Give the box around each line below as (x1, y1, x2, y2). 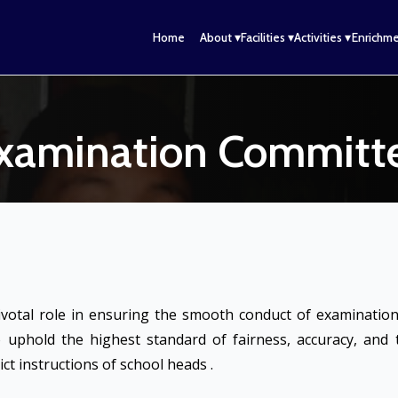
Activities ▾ (294, 30, 352, 44)
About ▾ (199, 30, 241, 44)
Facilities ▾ (240, 30, 294, 44)
